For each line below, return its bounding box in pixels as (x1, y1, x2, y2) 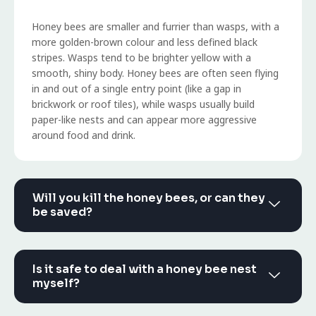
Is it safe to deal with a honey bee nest (32, 262, 257, 277)
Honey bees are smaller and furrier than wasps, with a (32, 20, 279, 34)
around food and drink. (32, 128, 135, 142)
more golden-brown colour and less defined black (32, 35, 257, 49)
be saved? (32, 205, 92, 220)
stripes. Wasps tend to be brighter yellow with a (32, 51, 251, 65)
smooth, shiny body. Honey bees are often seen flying (32, 66, 279, 80)
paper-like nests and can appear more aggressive (32, 113, 257, 127)
